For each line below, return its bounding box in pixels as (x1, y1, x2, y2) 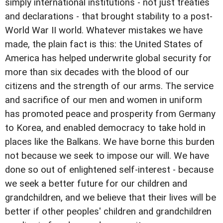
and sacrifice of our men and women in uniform (5, 94, 202, 106)
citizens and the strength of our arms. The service (5, 80, 214, 92)
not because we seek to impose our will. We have (5, 150, 209, 161)
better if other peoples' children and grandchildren (5, 206, 212, 217)
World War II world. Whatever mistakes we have (5, 24, 203, 36)
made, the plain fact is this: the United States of (5, 38, 203, 50)
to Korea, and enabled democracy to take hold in (5, 122, 206, 133)
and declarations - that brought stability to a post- (5, 10, 213, 22)
